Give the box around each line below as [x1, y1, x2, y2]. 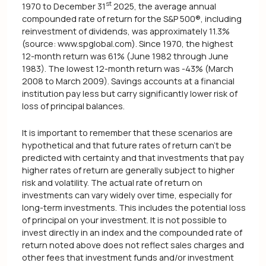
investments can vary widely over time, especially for [22, 189, 232, 201]
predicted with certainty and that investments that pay [22, 152, 244, 164]
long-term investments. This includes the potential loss [22, 202, 246, 214]
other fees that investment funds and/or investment [22, 252, 234, 264]
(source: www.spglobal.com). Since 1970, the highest [22, 37, 233, 49]
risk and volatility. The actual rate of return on [22, 177, 202, 189]
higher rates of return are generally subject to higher [22, 164, 235, 176]
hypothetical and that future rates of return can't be [22, 140, 232, 151]
